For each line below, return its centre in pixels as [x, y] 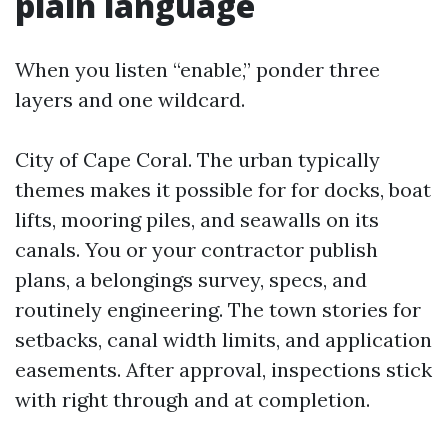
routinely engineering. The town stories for [218, 309]
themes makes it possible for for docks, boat [223, 189]
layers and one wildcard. [130, 99]
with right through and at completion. [192, 399]
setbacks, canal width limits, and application [223, 339]
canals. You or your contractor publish [196, 249]
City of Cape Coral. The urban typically [197, 159]
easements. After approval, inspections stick [223, 369]
